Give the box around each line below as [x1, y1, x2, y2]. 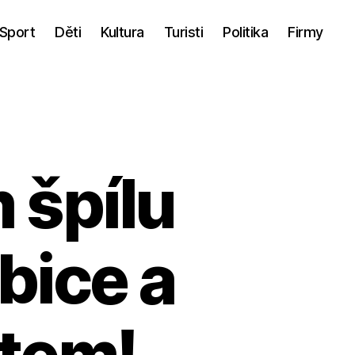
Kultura [101, 23, 144, 40]
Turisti [163, 23, 204, 40]
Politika [223, 23, 269, 40]
